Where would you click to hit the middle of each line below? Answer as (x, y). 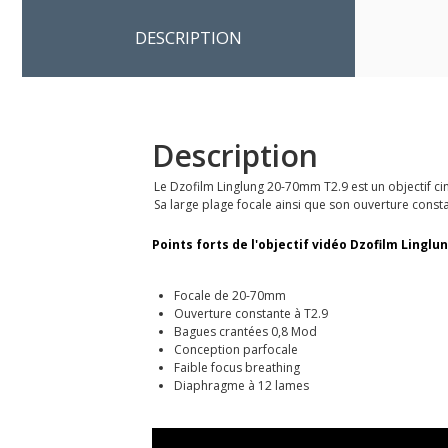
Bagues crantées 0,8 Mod (245, 331)
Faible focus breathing (236, 367)
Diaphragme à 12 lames (241, 385)
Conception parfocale (235, 349)
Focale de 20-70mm (229, 295)
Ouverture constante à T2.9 (250, 313)
